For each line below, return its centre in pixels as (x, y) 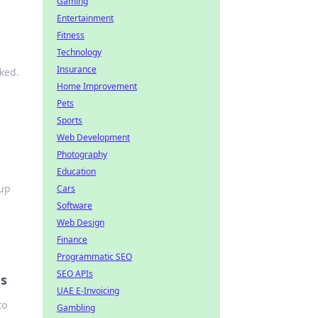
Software (75, 205)
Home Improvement (97, 86)
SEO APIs (75, 274)
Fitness (71, 35)
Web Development (93, 137)
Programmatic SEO (94, 257)
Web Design (81, 223)
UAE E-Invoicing (88, 291)
